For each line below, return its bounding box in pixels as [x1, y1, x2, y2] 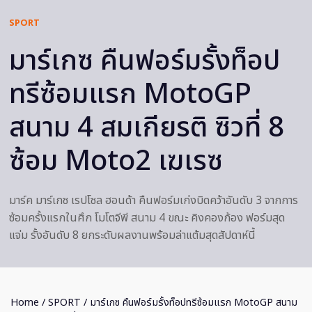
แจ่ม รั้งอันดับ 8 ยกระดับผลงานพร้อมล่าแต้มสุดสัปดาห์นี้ [9, 227, 256, 244]
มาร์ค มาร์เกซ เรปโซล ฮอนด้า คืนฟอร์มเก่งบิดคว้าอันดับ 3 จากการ [9, 192, 298, 210]
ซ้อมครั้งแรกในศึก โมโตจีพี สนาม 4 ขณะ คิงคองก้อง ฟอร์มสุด [9, 210, 285, 227]
